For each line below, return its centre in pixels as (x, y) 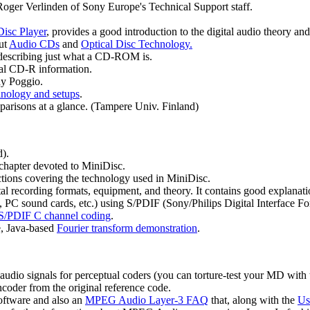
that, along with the (253, 300)
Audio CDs (34, 44)
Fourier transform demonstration (127, 228)
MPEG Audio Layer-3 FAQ (147, 300)
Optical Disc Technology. (137, 44)
